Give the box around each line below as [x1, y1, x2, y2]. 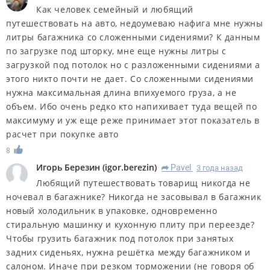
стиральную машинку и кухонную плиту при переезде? [6, 219, 255, 231]
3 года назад [196, 163, 243, 173]
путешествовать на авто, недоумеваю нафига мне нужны [6, 17, 263, 30]
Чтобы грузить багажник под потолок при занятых [6, 233, 234, 245]
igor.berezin [105, 162, 154, 174]
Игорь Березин [36, 162, 100, 174]
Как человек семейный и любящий [36, 4, 194, 16]
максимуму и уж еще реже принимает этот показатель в [6, 115, 260, 127]
